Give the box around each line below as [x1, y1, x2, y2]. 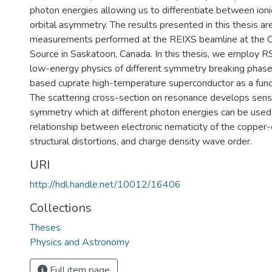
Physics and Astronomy [30, 236, 129, 249]
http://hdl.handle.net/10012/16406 [30, 178, 181, 191]
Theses [30, 221, 61, 234]
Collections [30, 200, 92, 216]
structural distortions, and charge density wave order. [30, 135, 252, 148]
